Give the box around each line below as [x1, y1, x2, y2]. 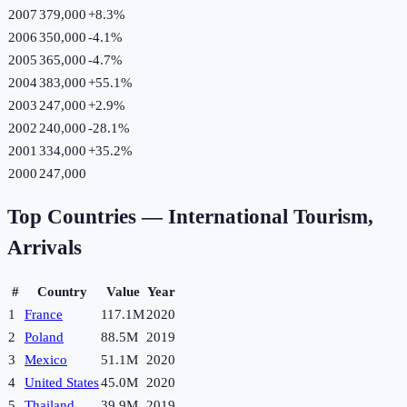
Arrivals [7, 236, 82, 260]
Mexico [25, 352, 67, 368]
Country [36, 284, 87, 300]
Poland [25, 330, 64, 345]
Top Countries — [7, 205, 168, 229]
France [25, 307, 63, 323]
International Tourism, [168, 205, 373, 229]
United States [25, 375, 99, 391]
